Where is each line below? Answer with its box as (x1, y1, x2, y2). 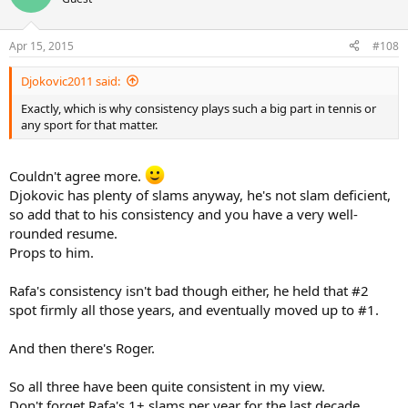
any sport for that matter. (21, 116, 158, 133)
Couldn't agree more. (9, 167, 145, 186)
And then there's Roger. (9, 339, 155, 358)
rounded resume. (9, 224, 117, 243)
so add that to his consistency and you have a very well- (9, 205, 358, 224)
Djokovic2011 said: (21, 72, 120, 89)
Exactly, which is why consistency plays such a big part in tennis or (21, 99, 376, 117)
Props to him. (9, 243, 94, 262)
